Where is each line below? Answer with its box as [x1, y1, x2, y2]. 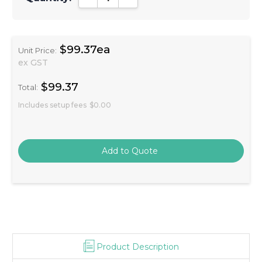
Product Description [96, 241, 179, 252]
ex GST [18, 57, 48, 68]
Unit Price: [18, 45, 57, 55]
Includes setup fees [18, 100, 87, 109]
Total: [18, 82, 38, 92]
